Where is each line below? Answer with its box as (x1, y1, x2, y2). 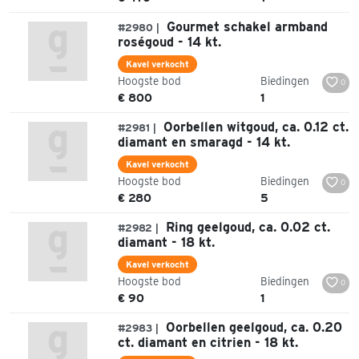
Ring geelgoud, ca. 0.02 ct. (162, 219, 330, 235)
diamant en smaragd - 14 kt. (118, 134, 290, 150)
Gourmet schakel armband (163, 18, 328, 34)
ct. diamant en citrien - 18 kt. (118, 334, 298, 350)
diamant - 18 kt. (118, 234, 215, 250)
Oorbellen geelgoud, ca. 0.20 (162, 319, 342, 335)
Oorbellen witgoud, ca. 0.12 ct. (159, 119, 349, 135)
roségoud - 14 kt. (118, 34, 221, 50)
